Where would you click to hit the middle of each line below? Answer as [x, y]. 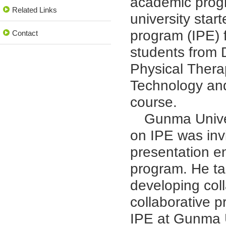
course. [153, 102]
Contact [25, 33]
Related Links [35, 10]
